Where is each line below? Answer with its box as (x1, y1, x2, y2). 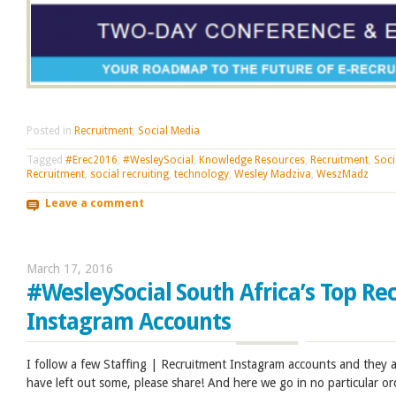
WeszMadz (316, 167, 369, 180)
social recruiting (90, 167, 169, 180)
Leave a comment (44, 197, 144, 210)
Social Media (138, 124, 200, 137)
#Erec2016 (65, 153, 118, 166)
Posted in (27, 124, 74, 137)
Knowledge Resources (199, 153, 305, 166)
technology (174, 167, 229, 180)
